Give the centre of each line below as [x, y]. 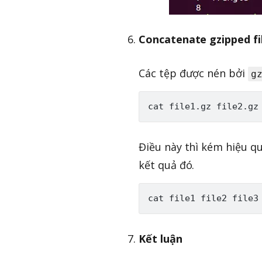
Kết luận [161, 239]
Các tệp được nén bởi [193, 73]
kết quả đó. [167, 165]
